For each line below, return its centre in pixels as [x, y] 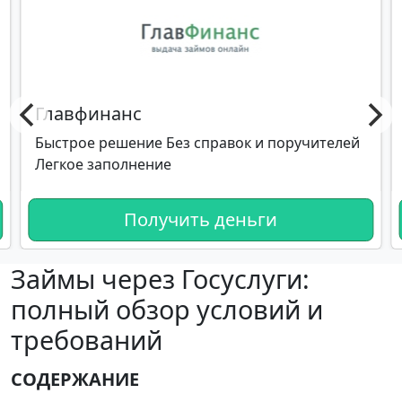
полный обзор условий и [167, 309]
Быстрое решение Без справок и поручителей [198, 143]
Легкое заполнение [104, 164]
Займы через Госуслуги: [160, 279]
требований [87, 340]
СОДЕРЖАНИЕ [75, 379]
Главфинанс [89, 114]
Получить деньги [201, 219]
